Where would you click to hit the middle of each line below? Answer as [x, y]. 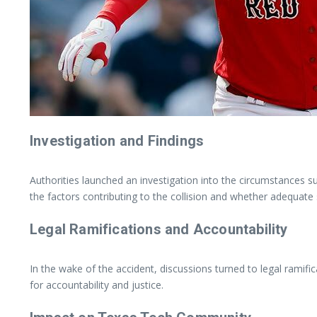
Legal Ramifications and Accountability [159, 229]
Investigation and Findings [117, 140]
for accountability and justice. [97, 284]
